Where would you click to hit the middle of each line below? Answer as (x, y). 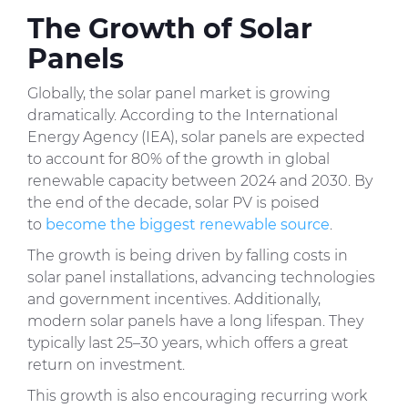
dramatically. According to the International (183, 116)
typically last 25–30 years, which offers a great (188, 343)
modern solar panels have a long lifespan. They (195, 321)
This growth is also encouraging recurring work (197, 396)
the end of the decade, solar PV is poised (173, 203)
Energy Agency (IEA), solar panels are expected (196, 138)
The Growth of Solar (170, 29)
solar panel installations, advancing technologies (201, 278)
